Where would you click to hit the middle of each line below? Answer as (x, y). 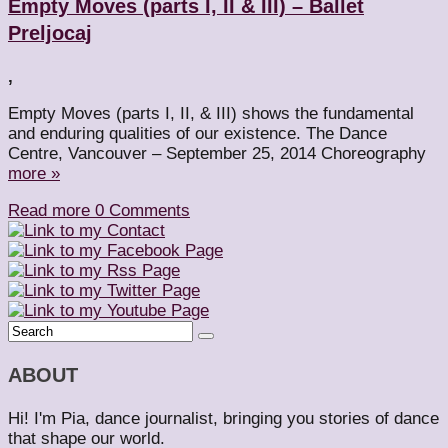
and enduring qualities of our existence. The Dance (197, 133)
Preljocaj (50, 32)
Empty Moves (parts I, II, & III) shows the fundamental (211, 113)
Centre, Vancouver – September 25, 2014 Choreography (217, 153)
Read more (51, 210)
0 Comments (142, 210)
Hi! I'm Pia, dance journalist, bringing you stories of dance (223, 418)
